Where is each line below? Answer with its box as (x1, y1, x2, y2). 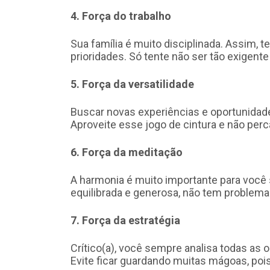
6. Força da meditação (71, 145, 183, 159)
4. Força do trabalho (71, 9, 171, 22)
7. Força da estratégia (71, 213, 180, 227)
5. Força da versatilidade (71, 77, 194, 90)
